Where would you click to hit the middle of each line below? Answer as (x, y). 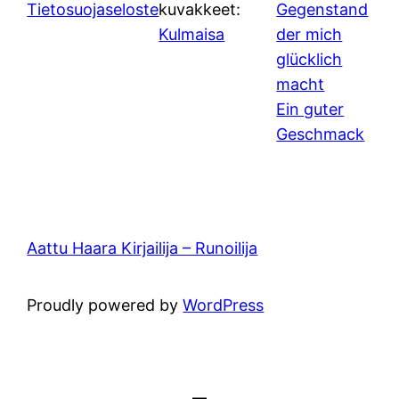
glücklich (309, 60)
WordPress (224, 305)
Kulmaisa (192, 35)
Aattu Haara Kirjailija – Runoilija (142, 248)
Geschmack (321, 134)
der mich (309, 35)
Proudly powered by (105, 305)
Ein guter (310, 110)
